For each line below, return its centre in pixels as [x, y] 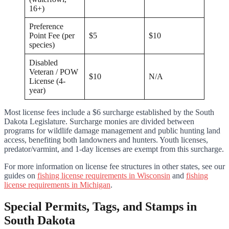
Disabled [43, 62]
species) [42, 44]
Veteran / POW [54, 72]
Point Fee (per [52, 35]
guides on [21, 175]
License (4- [47, 81]
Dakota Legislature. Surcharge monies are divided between [99, 121]
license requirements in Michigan [57, 185]
